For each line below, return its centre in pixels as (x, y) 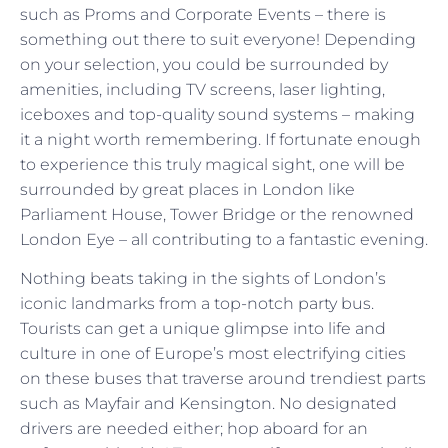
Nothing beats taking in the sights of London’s (203, 279)
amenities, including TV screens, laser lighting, (202, 89)
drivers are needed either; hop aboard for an (194, 429)
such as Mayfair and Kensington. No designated (208, 404)
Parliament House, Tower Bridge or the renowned (217, 214)
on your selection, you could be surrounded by (204, 64)
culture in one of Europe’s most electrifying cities (213, 354)
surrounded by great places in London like (187, 189)
